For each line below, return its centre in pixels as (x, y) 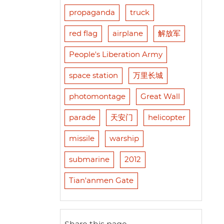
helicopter (166, 118)
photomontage (97, 97)
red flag (83, 34)
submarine (89, 160)
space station (93, 76)
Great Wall (160, 97)
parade (82, 118)
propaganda (92, 13)
